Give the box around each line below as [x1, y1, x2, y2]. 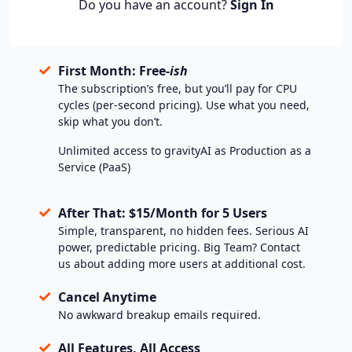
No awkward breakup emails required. [57, 307, 261, 322]
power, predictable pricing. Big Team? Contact [57, 240, 300, 255]
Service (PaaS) [57, 159, 130, 174]
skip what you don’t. [57, 114, 163, 129]
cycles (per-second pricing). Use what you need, [57, 97, 310, 112]
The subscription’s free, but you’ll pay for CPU [57, 81, 297, 96]
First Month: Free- [57, 62, 170, 79]
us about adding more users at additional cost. [57, 256, 306, 271]
